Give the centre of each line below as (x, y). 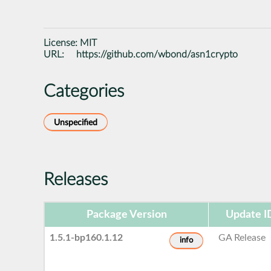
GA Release (242, 237)
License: (62, 43)
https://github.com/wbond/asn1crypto (157, 54)
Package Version (126, 214)
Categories (84, 91)
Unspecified (76, 122)
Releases (76, 180)
